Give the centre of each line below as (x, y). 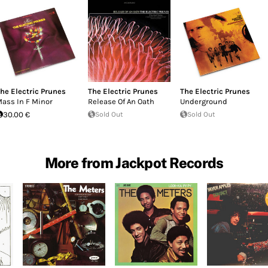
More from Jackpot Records (134, 162)
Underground (203, 101)
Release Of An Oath (121, 101)
